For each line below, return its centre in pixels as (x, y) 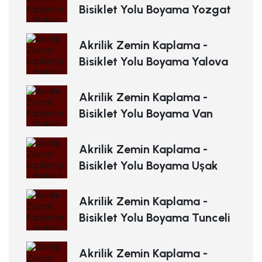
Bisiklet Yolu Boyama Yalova (154, 62)
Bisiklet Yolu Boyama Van (146, 114)
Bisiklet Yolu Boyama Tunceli (155, 218)
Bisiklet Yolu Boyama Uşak (149, 166)
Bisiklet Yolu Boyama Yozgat (155, 10)
